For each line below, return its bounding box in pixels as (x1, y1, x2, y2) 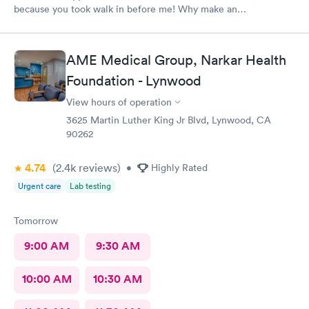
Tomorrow (14, 215, 58, 227)
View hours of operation (66, 96, 172, 108)
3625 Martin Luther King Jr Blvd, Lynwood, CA (66, 114, 271, 126)
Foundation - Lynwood (66, 72, 201, 89)
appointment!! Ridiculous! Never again (14, 19, 182, 32)
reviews (76, 161, 117, 175)
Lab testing (70, 180, 111, 192)
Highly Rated (151, 161, 208, 174)
